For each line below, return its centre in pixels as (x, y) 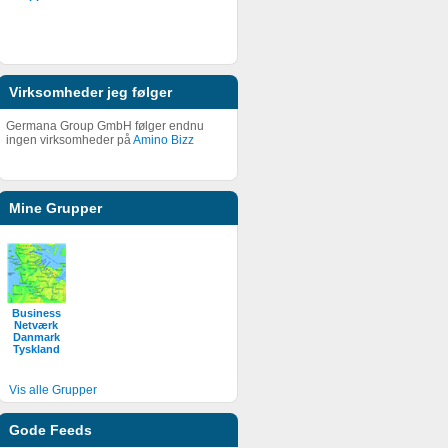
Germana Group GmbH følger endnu (105, 126)
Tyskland (36, 349)
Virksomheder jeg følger (90, 92)
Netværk (36, 325)
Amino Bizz (163, 140)
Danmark (36, 337)
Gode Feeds (50, 430)
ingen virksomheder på (69, 140)
